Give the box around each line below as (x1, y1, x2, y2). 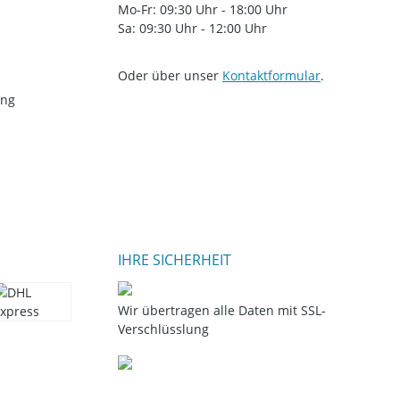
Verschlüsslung (118, 320, 209, 337)
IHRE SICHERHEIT (118, 249, 231, 270)
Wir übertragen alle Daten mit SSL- (118, 301, 326, 319)
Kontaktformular (222, 66, 321, 84)
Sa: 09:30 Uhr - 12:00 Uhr (118, 19, 267, 37)
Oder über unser (118, 66, 222, 84)
